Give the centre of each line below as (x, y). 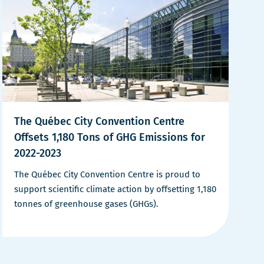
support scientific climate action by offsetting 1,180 (115, 189)
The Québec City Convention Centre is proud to (107, 174)
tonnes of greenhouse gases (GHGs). (86, 204)
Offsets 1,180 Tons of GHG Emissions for (110, 137)
